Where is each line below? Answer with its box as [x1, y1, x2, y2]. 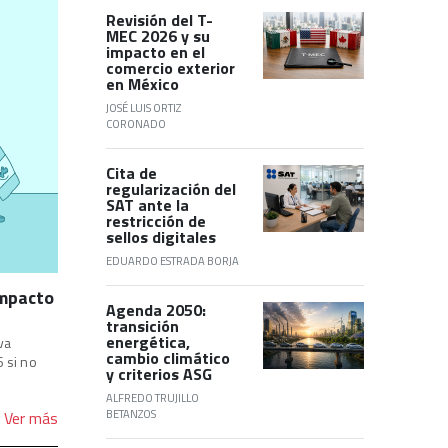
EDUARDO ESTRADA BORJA [106, 251, 239, 269]
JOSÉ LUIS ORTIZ [106, 98, 181, 116]
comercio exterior [106, 55, 235, 80]
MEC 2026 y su [106, 23, 210, 48]
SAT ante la [106, 192, 189, 217]
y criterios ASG [106, 361, 212, 386]
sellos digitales [106, 224, 216, 249]
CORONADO [106, 114, 166, 132]
